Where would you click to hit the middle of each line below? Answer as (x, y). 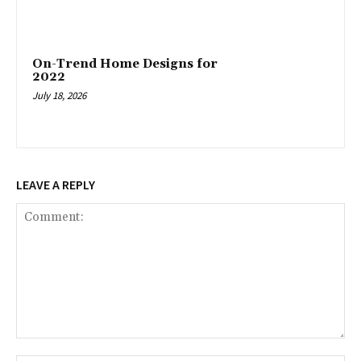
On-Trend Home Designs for (125, 64)
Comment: (42, 346)
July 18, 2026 (59, 95)
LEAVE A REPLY (56, 184)
